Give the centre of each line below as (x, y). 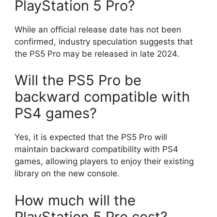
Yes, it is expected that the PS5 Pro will (91, 137)
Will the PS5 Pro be (78, 80)
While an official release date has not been (98, 29)
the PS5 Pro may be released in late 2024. (97, 54)
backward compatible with (102, 97)
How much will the (75, 200)
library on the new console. (67, 173)
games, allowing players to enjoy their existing (104, 161)
